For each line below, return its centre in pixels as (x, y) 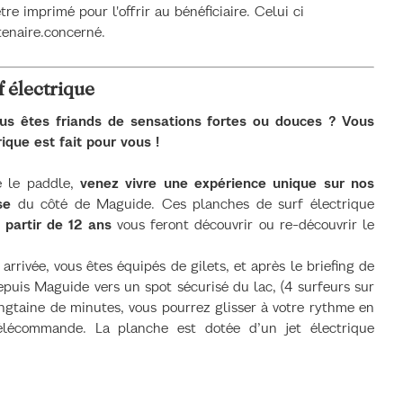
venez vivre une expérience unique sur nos (227, 184)
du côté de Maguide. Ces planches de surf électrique (193, 204)
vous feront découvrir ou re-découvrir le (246, 225)
